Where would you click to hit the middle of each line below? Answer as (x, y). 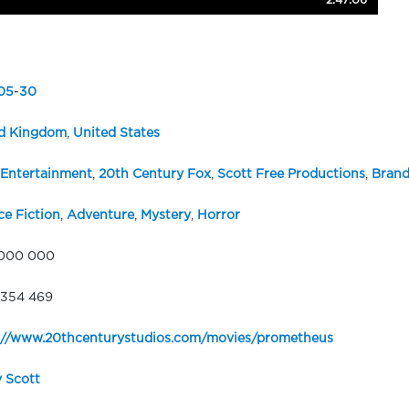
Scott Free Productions (291, 175)
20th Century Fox (154, 175)
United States (116, 134)
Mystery (165, 216)
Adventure (100, 216)
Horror (218, 216)
